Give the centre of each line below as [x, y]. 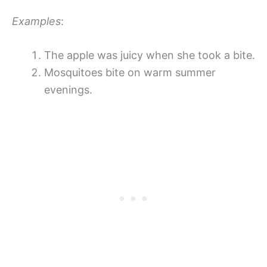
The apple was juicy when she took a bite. [150, 55]
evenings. [68, 90]
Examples [36, 21]
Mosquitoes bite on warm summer [130, 73]
